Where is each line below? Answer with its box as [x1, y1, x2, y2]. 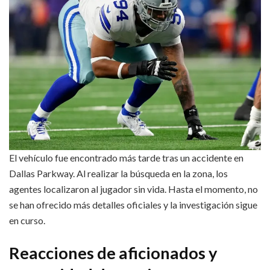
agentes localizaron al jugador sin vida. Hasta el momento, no [9, 183, 258, 195]
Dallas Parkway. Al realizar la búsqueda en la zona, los [9, 168, 228, 180]
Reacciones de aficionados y [9, 242, 218, 263]
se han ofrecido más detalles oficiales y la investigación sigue [9, 199, 257, 211]
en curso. [9, 215, 45, 227]
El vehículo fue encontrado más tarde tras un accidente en [9, 152, 243, 164]
